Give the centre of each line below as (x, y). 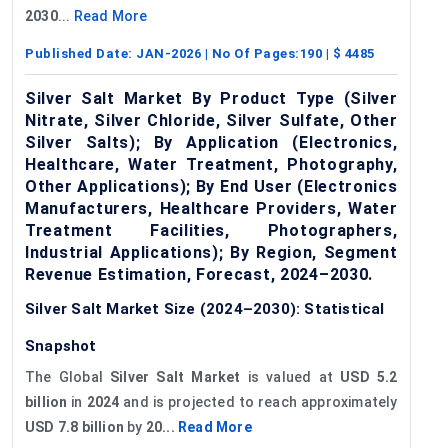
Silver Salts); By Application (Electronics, (211, 142)
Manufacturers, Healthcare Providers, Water (211, 208)
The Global (68, 376)
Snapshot (61, 345)
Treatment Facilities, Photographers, (211, 230)
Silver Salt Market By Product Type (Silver (211, 98)
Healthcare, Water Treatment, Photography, (211, 164)
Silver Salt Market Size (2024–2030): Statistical (205, 308)
